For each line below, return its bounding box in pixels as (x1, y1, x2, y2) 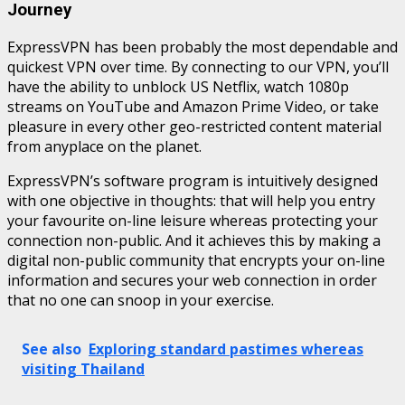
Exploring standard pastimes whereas (89, 339, 363, 360)
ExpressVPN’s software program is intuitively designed (7, 171, 378, 192)
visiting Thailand (22, 359, 145, 380)
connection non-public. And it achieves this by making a (7, 231, 381, 251)
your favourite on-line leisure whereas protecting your (7, 211, 378, 231)
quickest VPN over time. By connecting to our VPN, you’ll (7, 57, 389, 78)
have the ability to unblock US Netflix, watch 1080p (7, 77, 349, 98)
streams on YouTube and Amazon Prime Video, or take (7, 97, 379, 118)
